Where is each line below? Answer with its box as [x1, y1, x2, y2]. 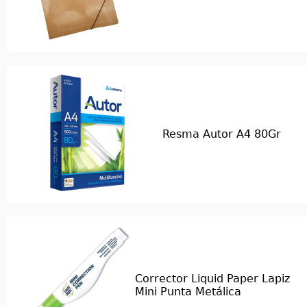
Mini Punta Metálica [135, 285, 241, 298]
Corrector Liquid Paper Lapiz [135, 272, 290, 285]
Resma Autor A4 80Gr [162, 127, 281, 140]
